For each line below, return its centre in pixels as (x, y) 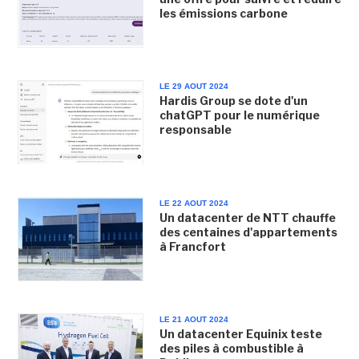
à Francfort (192, 246)
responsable (195, 130)
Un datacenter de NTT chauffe (247, 217)
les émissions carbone (226, 13)
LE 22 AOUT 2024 (194, 203)
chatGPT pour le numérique (239, 115)
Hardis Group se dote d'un (233, 101)
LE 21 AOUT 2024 (194, 319)
